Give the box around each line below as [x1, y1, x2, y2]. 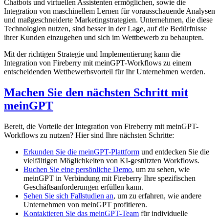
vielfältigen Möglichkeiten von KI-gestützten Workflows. [23, 156, 199, 165]
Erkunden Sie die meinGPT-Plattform [23, 147, 139, 156]
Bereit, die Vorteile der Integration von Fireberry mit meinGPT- [4, 122, 198, 131]
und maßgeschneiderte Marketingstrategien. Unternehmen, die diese [4, 16, 213, 24]
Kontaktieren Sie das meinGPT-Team [23, 209, 139, 218]
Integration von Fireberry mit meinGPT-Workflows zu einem [4, 59, 191, 67]
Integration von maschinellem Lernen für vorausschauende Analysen [4, 7, 215, 16]
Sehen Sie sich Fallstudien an [23, 191, 113, 200]
